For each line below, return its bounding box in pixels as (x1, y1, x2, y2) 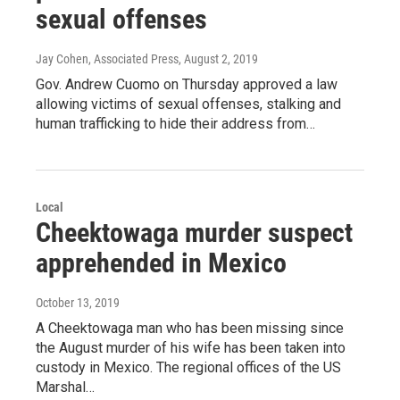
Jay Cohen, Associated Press (36, 52, 179, 67)
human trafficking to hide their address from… (36, 115, 315, 133)
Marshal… (36, 379, 95, 396)
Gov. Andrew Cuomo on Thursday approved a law (36, 76, 337, 94)
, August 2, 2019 (179, 52, 258, 67)
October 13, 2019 (36, 296, 120, 311)
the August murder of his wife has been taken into (36, 339, 346, 357)
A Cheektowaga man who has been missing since (36, 320, 344, 337)
